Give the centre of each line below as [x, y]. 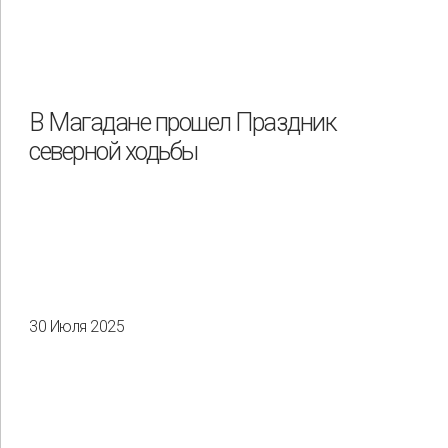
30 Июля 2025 [76, 327]
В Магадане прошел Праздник [183, 122]
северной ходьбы [113, 151]
